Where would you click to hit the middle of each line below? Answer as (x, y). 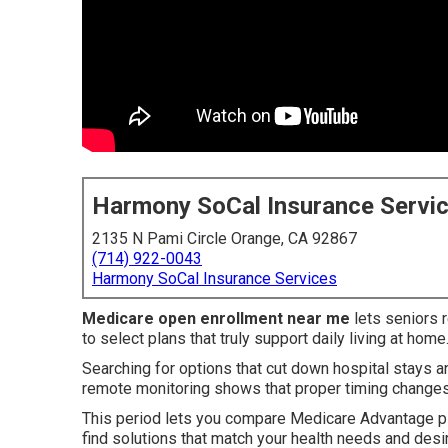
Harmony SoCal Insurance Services (214, 278)
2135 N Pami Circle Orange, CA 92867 (224, 238)
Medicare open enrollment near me (216, 318)
